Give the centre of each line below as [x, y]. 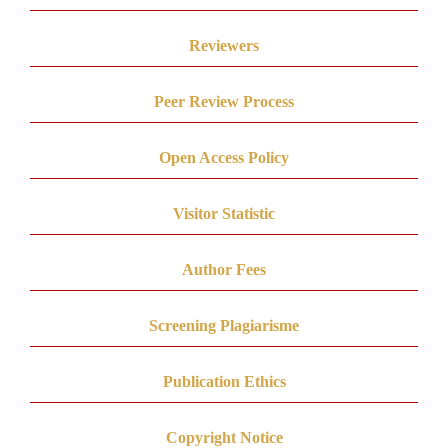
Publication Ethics [224, 381]
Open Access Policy [224, 157]
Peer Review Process [224, 101]
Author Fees [224, 269]
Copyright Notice [224, 437]
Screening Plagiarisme [224, 325]
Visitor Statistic [224, 213]
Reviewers [224, 45]
